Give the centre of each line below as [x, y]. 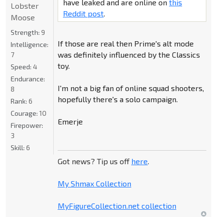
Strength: [26, 32]
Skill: [18, 148]
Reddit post [83, 14]
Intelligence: [30, 45]
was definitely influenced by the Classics [129, 55]
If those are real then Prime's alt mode [125, 44]
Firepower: [27, 125]
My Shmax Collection [94, 184]
